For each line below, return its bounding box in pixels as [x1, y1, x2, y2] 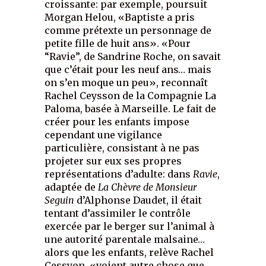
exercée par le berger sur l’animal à [45, 220, 215, 233]
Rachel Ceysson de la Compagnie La [45, 90, 217, 102]
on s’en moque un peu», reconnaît [45, 77, 208, 89]
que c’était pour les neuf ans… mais [45, 64, 212, 76]
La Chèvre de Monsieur [98, 181, 197, 194]
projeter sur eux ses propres [45, 155, 182, 167]
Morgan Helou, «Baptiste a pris [45, 11, 195, 24]
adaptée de [45, 181, 99, 194]
